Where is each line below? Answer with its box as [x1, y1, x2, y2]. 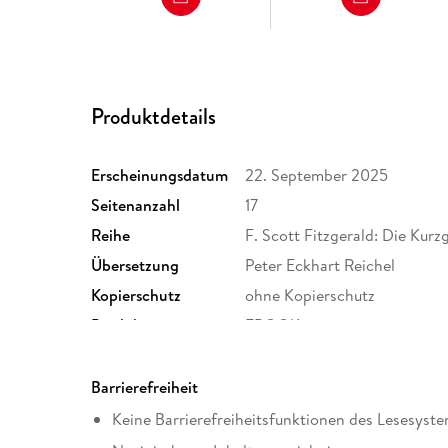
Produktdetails [91, 100, 217, 132]
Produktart [91, 314, 168, 337]
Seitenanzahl [91, 194, 181, 217]
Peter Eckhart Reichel [245, 254, 396, 277]
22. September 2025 [245, 164, 389, 187]
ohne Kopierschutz [245, 284, 376, 307]
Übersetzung [91, 254, 180, 277]
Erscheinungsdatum [91, 164, 229, 187]
